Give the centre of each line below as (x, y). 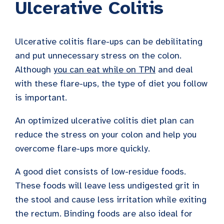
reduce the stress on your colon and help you (106, 134)
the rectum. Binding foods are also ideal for (104, 213)
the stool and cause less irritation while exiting (111, 199)
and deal (174, 69)
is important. (41, 97)
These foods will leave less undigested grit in (107, 185)
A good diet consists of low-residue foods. (100, 171)
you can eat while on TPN (104, 69)
